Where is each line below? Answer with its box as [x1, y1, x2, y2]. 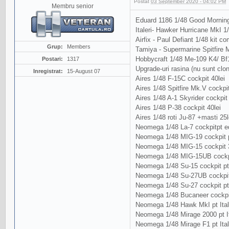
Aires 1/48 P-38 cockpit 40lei [135, 103, 221, 111]
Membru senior [51, 2, 94, 9]
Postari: [41, 55, 63, 62]
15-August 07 [66, 67, 100, 74]
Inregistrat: [33, 67, 63, 74]
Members [66, 43, 90, 50]
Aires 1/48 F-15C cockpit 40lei [135, 74, 225, 82]
